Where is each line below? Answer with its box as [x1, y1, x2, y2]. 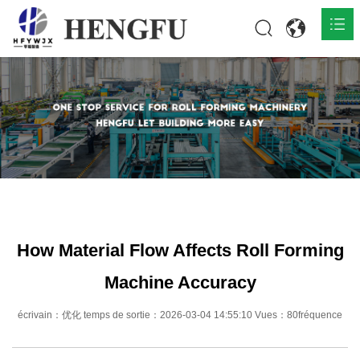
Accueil [18, 69, 51, 80]
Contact [18, 220, 52, 231]
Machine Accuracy [104, 272, 256, 292]
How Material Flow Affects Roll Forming [16, 239, 344, 260]
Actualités [18, 182, 61, 194]
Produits [18, 107, 55, 118]
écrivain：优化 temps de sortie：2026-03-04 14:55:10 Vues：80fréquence [18, 309, 342, 321]
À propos [18, 145, 58, 156]
